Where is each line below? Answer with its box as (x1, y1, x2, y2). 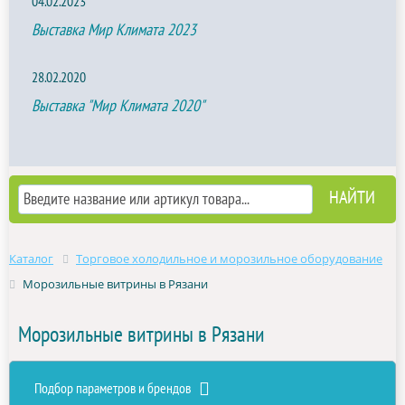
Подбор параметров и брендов (34, 381, 194, 398)
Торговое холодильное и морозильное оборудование (76, 250, 382, 267)
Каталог (9, 250, 53, 267)
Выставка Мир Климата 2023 (32, 21, 196, 40)
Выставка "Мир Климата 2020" (32, 97, 204, 116)
